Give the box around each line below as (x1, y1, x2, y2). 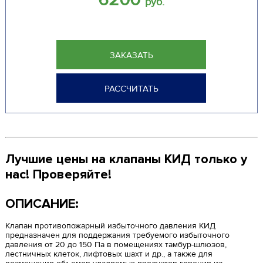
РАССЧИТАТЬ (104, 83, 159, 94)
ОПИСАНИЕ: (5, 196, 79, 212)
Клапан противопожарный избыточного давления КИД (5, 221, 215, 231)
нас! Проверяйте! (5, 167, 112, 183)
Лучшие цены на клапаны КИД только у (5, 151, 247, 167)
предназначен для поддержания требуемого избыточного (5, 230, 230, 240)
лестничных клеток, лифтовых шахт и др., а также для (5, 249, 213, 259)
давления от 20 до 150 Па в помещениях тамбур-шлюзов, (5, 240, 227, 249)
